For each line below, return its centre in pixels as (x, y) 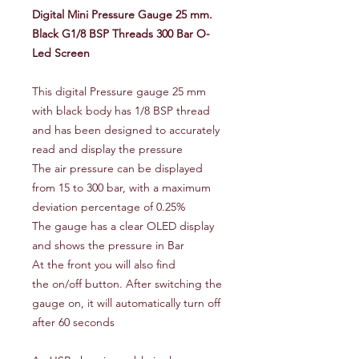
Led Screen (61, 52)
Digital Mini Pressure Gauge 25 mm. (122, 14)
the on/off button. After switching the (127, 283)
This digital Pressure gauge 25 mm (119, 91)
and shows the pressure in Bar (108, 245)
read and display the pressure (107, 149)
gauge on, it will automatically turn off (126, 303)
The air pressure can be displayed (117, 168)
